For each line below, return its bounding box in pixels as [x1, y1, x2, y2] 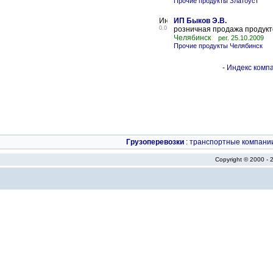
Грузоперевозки [126, 138, 184, 146]
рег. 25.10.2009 [218, 34, 264, 41]
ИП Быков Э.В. [174, 16, 227, 25]
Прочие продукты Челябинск [174, 42, 263, 49]
